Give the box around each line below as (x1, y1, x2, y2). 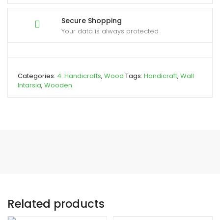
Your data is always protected (61, 26, 159, 36)
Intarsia (18, 80, 41, 90)
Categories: (18, 71, 57, 81)
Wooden (44, 80, 72, 90)
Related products (7, 195, 105, 212)
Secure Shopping (61, 15, 122, 26)
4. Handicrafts (57, 71, 101, 81)
